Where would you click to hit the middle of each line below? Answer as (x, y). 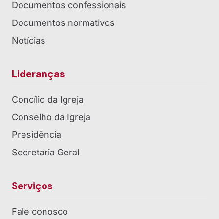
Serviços (32, 186)
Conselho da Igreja (51, 117)
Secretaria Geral (45, 153)
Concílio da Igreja (48, 100)
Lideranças (38, 74)
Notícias (29, 41)
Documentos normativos (63, 23)
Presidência (36, 135)
